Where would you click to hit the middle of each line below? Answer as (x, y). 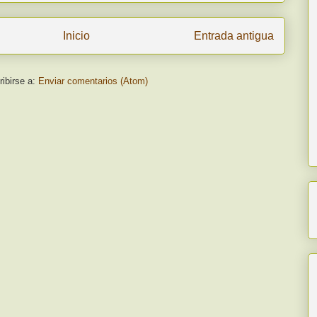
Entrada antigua (234, 35)
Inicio (76, 35)
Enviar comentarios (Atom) (93, 81)
